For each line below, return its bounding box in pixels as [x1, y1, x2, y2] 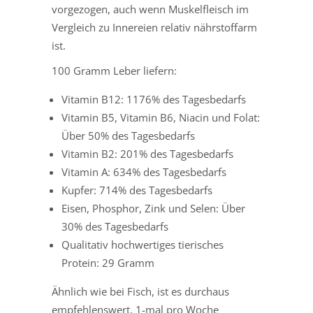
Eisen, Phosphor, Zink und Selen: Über [61, 201, 245, 216]
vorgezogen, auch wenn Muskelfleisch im [52, 2, 249, 17]
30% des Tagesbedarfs [61, 219, 168, 234]
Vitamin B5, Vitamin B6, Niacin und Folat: [61, 110, 260, 125]
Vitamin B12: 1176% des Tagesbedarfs [61, 92, 246, 107]
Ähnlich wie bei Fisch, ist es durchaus [52, 284, 229, 299]
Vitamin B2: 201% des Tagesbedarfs [61, 147, 233, 161]
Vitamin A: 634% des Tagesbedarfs [61, 165, 226, 180]
